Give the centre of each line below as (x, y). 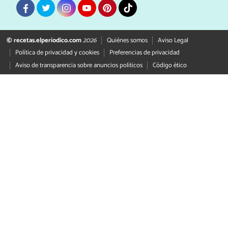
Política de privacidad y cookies (57, 53)
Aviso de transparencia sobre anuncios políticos (79, 65)
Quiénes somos (127, 40)
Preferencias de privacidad (144, 53)
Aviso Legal (173, 40)
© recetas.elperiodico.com (44, 40)
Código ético (169, 65)
